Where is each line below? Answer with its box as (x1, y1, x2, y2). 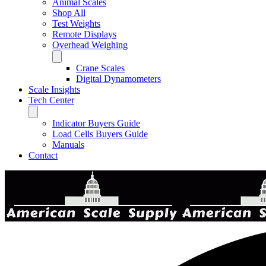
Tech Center (28, 95, 74, 105)
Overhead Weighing (52, 40, 128, 50)
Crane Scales (76, 63, 125, 73)
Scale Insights (28, 84, 80, 94)
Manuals (52, 140, 84, 150)
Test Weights (52, 18, 100, 28)
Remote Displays (52, 29, 116, 39)
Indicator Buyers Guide (52, 118, 140, 128)
